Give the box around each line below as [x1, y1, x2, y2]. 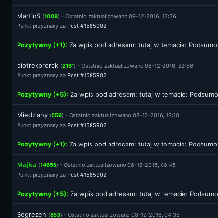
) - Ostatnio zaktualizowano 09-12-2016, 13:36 [58, 13, 176, 19]
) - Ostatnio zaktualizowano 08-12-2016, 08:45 [56, 162, 176, 168]
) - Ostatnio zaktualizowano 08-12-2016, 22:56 [74, 62, 193, 69]
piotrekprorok [17, 61, 58, 69]
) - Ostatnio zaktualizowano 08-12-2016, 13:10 [62, 112, 179, 119]
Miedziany [17, 111, 48, 119]
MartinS [17, 12, 40, 19]
